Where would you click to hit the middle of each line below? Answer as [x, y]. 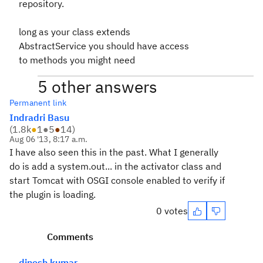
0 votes [172, 211]
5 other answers [97, 87]
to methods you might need [77, 60]
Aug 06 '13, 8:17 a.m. [49, 139]
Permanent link [38, 103]
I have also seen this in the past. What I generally [114, 152]
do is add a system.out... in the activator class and [115, 166]
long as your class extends [75, 32]
